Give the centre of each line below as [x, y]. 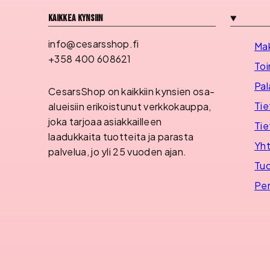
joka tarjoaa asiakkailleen [105, 121]
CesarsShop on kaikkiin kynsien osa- [132, 91]
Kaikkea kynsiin [76, 19]
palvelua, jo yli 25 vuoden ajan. [118, 151]
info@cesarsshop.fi [94, 44]
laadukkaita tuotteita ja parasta [121, 136]
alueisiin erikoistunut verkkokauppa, [130, 106]
